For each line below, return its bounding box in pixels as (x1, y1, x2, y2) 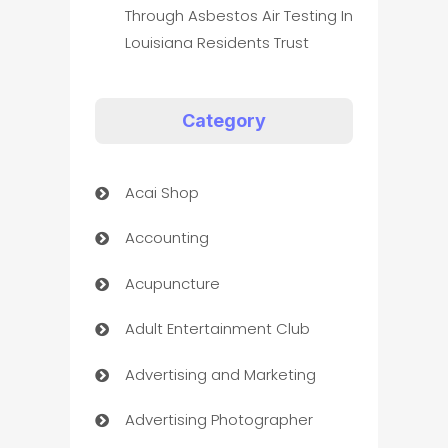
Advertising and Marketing (124, 363, 316, 385)
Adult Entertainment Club (124, 318, 310, 340)
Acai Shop (124, 181, 199, 203)
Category (181, 110, 266, 132)
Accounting (124, 227, 209, 249)
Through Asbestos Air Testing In (124, 4, 353, 26)
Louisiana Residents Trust (124, 31, 309, 53)
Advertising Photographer (124, 409, 313, 431)
